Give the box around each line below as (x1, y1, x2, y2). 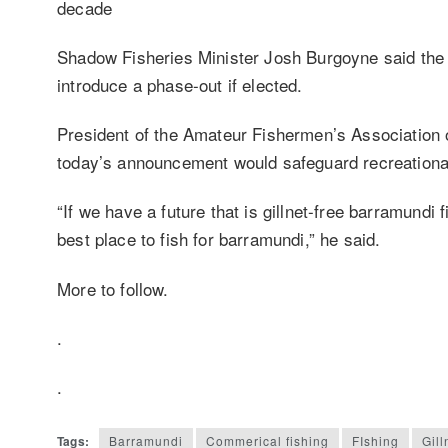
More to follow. (57, 275, 169, 301)
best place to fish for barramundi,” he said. (57, 226, 381, 252)
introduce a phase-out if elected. (57, 71, 303, 97)
